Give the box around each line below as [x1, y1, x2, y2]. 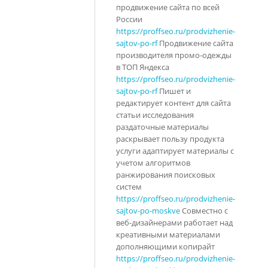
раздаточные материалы [116, 121, 209, 132]
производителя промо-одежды [116, 49, 232, 60]
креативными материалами [116, 229, 220, 240]
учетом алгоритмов [116, 157, 190, 168]
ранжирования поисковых [116, 169, 215, 180]
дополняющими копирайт [116, 240, 215, 252]
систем [116, 181, 142, 192]
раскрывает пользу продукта [116, 133, 224, 144]
